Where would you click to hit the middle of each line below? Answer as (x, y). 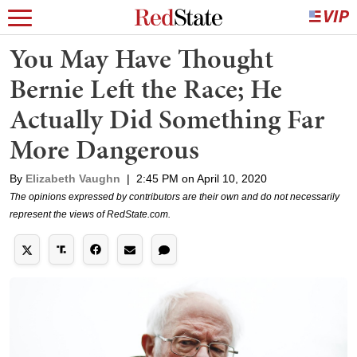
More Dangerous (104, 149)
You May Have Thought (141, 59)
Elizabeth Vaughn (73, 178)
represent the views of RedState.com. (90, 214)
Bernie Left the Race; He (146, 89)
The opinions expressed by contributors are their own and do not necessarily (175, 197)
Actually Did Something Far (167, 119)
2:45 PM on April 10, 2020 (202, 178)
